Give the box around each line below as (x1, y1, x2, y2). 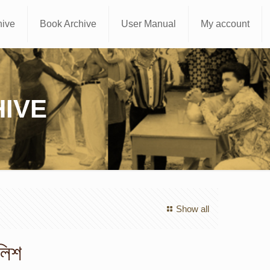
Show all (175, 204, 209, 214)
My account (201, 19, 250, 29)
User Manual (121, 19, 177, 29)
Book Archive (40, 19, 97, 29)
